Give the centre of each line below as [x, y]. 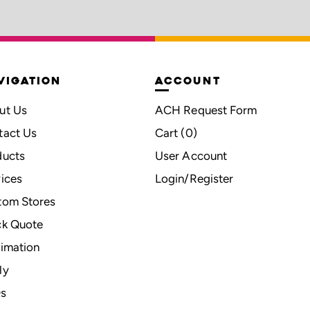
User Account [191, 155]
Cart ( [170, 133]
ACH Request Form [206, 110]
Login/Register [194, 178]
